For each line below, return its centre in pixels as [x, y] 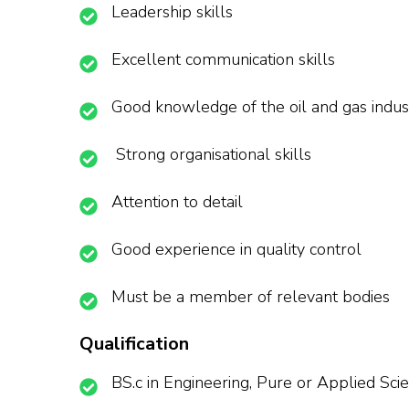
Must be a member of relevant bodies [251, 297]
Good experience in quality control [236, 250]
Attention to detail [177, 202]
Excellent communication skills [223, 60]
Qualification [134, 344]
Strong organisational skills [211, 155]
